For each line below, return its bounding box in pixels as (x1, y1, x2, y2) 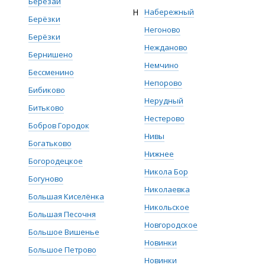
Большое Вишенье (28, 227, 99, 237)
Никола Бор (144, 166, 188, 177)
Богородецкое (28, 156, 83, 166)
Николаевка (144, 184, 190, 195)
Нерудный (144, 95, 183, 106)
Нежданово (144, 42, 188, 53)
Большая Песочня (28, 209, 96, 219)
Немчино (144, 60, 179, 70)
